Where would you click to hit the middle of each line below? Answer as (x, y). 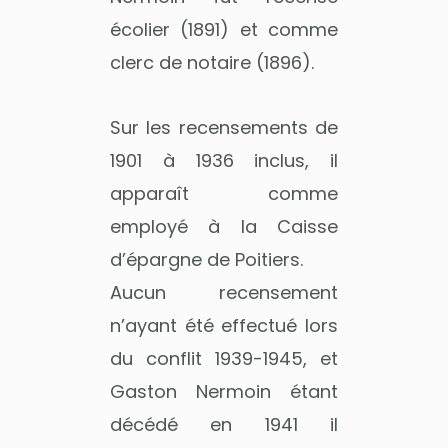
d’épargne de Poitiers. (206, 259)
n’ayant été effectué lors (224, 325)
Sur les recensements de (224, 127)
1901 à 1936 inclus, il (224, 160)
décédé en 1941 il (224, 424)
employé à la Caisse (224, 226)
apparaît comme (224, 193)
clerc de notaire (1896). (212, 62)
